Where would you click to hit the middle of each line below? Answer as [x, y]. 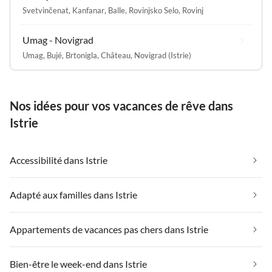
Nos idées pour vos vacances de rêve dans [121, 106]
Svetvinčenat [46, 11]
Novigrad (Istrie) [163, 56]
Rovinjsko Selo [154, 11]
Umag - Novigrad [58, 40]
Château [116, 56]
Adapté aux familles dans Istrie [73, 195]
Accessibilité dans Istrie [59, 160]
